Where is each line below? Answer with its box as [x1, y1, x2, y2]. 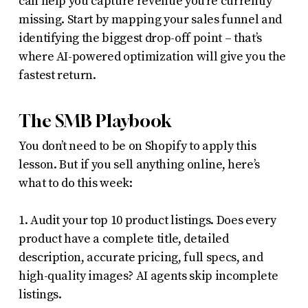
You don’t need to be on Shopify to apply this [18, 137, 256, 154]
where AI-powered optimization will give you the [18, 48, 286, 65]
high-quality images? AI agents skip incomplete [18, 267, 278, 284]
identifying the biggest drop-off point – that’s [18, 30, 262, 46]
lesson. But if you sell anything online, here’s [18, 156, 260, 173]
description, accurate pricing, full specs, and [18, 249, 263, 265]
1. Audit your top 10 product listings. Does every [18, 212, 276, 228]
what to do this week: [18, 175, 133, 191]
